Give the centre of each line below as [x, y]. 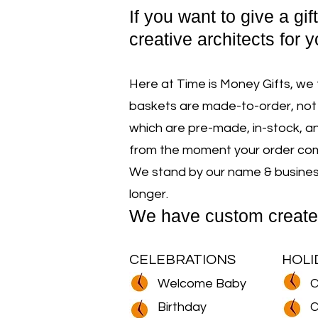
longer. [149, 194]
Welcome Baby [202, 283]
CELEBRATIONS [182, 259]
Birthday [182, 307]
